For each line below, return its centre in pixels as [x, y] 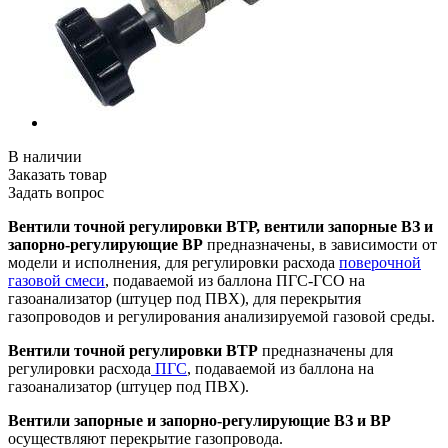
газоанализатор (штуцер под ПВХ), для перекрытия [184, 298]
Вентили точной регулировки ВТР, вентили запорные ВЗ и [220, 226]
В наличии [45, 156]
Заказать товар [57, 174]
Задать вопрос [56, 192]
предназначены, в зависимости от [320, 244]
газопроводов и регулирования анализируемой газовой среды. [221, 316]
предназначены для [325, 350]
